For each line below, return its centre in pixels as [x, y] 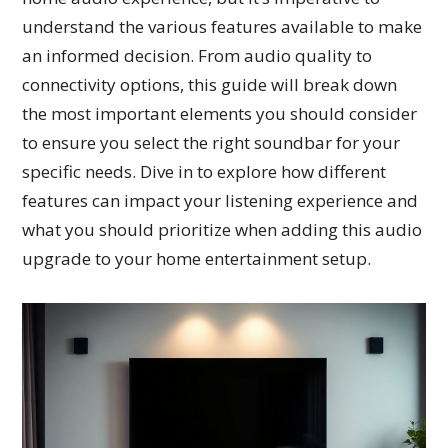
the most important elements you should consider [220, 114]
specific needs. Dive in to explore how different [204, 172]
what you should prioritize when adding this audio [222, 230]
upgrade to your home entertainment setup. [197, 259]
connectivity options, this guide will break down [210, 85]
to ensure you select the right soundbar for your [211, 143]
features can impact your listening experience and [220, 201]
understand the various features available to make [222, 27]
